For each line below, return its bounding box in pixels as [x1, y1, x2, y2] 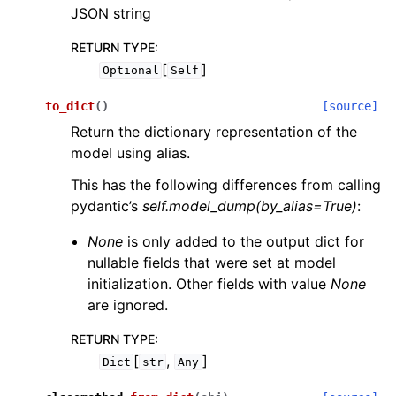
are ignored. [88, 296, 169, 314]
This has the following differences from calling [71, 176, 381, 194]
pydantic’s [71, 197, 142, 215]
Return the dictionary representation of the [71, 123, 357, 141]
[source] [322, 99, 378, 113]
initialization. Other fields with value [88, 275, 331, 293]
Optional [102, 64, 159, 77]
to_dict [45, 99, 95, 113]
